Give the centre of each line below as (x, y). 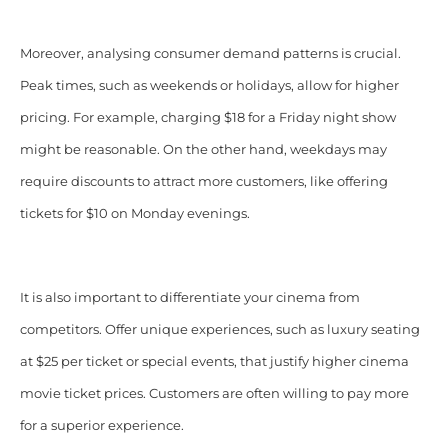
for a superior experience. (101, 426)
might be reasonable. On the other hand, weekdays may (203, 150)
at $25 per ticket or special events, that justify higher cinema (214, 362)
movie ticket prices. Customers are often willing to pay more (214, 394)
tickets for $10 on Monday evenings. (134, 214)
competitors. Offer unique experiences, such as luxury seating (219, 330)
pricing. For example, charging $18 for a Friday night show (207, 118)
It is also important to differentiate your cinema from (189, 298)
